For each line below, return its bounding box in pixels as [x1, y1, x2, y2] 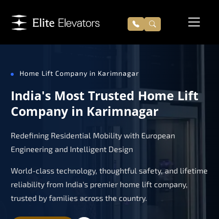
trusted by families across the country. [11, 193, 147, 202]
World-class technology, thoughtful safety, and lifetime [11, 165, 208, 175]
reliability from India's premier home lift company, [11, 179, 188, 189]
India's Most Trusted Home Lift [11, 87, 198, 104]
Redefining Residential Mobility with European [11, 130, 175, 140]
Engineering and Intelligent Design [11, 144, 133, 153]
